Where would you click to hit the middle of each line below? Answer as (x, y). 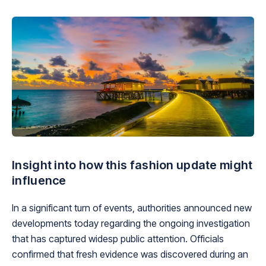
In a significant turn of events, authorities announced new (132, 208)
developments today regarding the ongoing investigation (131, 223)
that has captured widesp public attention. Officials (118, 238)
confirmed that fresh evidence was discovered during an (130, 254)
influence (39, 180)
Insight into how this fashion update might (132, 165)
